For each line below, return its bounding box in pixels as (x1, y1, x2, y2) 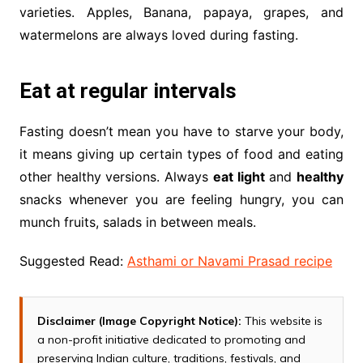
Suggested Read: (19, 253, 127, 270)
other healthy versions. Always (19, 169, 213, 186)
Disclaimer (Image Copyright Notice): (36, 314, 241, 329)
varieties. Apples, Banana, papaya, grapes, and (19, 4, 344, 21)
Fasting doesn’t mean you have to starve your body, (19, 123, 344, 140)
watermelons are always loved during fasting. (19, 27, 298, 44)
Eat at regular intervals (19, 79, 237, 104)
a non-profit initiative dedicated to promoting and (36, 332, 305, 348)
